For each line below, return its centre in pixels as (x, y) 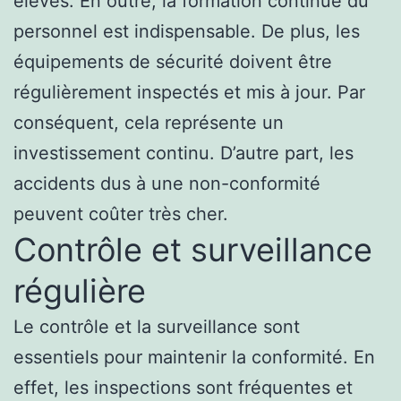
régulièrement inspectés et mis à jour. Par (189, 93)
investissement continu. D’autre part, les (183, 154)
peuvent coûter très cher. (121, 214)
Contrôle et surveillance (193, 250)
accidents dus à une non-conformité (167, 184)
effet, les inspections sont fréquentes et (183, 388)
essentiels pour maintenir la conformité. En (194, 358)
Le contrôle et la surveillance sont (157, 327)
